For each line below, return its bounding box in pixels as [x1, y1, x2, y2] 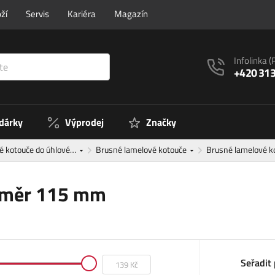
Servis [26, 7, 49, 21]
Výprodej [65, 115, 104, 130]
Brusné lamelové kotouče [96, 143, 188, 157]
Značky [146, 115, 176, 130]
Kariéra [68, 7, 96, 21]
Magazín [114, 7, 148, 21]
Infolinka [234, 53, 269, 68]
